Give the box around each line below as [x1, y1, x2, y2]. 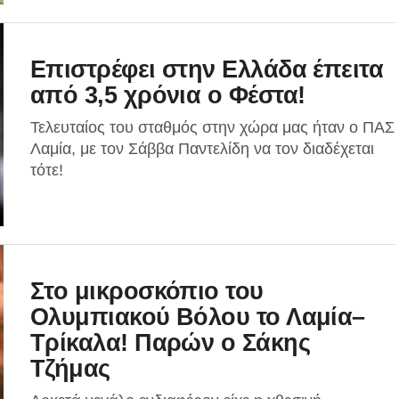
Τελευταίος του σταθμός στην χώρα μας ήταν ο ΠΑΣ [30, 118, 395, 136]
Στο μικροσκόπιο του [30, 277, 264, 305]
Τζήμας [30, 354, 110, 382]
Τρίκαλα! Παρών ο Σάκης [30, 329, 311, 356]
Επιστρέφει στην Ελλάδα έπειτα [30, 55, 384, 83]
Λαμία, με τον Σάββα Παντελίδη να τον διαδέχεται [30, 140, 374, 158]
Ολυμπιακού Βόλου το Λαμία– [30, 303, 365, 330]
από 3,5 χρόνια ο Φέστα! [30, 81, 305, 109]
